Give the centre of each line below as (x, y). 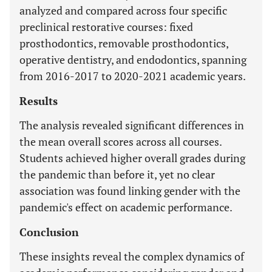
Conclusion (49, 232)
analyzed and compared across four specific (123, 10)
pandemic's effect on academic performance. (126, 207)
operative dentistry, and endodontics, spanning (133, 59)
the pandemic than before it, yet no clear (117, 174)
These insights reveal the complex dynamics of (132, 256)
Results (39, 101)
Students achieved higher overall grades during (132, 158)
